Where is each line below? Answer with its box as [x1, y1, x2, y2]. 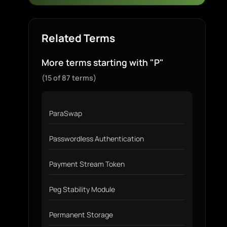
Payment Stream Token [49, 159, 125, 169]
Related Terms [42, 31, 115, 45]
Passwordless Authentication [49, 134, 144, 143]
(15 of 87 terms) [42, 73, 96, 83]
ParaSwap [49, 108, 82, 118]
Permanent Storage [49, 210, 113, 219]
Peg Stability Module [49, 184, 115, 194]
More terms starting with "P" [42, 56, 164, 68]
